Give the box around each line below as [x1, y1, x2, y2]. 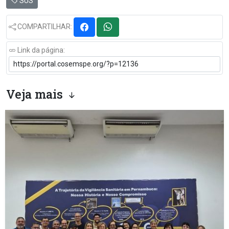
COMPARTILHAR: [16, 22, 74, 31]
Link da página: [16, 46, 65, 54]
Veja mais [6, 86, 66, 102]
